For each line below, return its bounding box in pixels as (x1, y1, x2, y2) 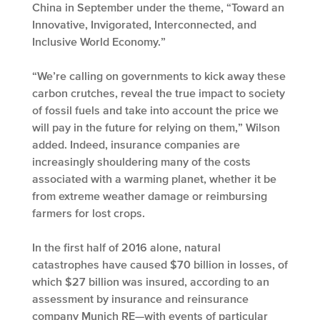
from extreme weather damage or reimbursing (32, 189, 267, 203)
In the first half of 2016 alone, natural (32, 241, 221, 254)
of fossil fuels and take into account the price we (32, 104, 279, 117)
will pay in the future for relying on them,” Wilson (32, 121, 280, 134)
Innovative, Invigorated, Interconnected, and (32, 18, 256, 31)
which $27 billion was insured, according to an (32, 275, 269, 289)
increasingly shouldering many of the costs (32, 155, 251, 169)
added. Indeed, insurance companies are (32, 138, 240, 151)
